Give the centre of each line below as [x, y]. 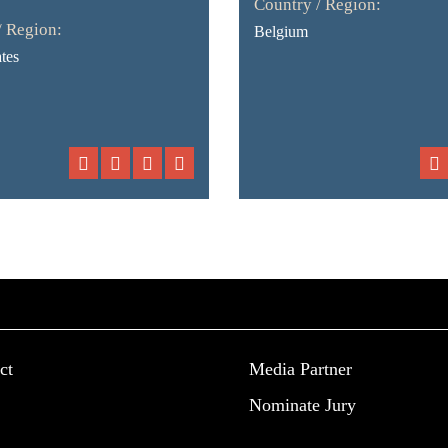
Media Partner [300, 369]
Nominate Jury [302, 405]
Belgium [280, 31]
